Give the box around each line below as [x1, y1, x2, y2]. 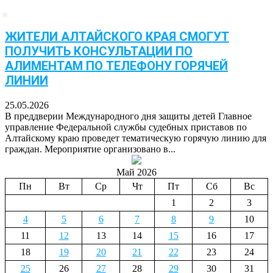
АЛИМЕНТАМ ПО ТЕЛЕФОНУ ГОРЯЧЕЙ [5, 58, 228, 73]
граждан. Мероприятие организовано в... [5, 143, 175, 154]
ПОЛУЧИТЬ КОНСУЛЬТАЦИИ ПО [5, 43, 193, 58]
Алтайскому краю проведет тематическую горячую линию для [5, 132, 266, 143]
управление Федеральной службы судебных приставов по [5, 121, 247, 132]
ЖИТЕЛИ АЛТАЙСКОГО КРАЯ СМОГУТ [5, 29, 229, 44]
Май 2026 [116, 166, 157, 177]
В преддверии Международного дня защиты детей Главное [5, 110, 252, 121]
